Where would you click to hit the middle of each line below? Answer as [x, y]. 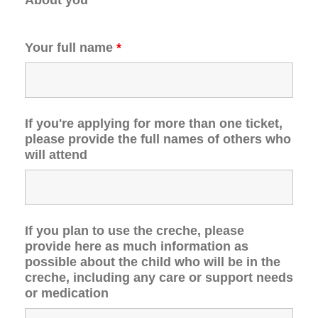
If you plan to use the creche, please [135, 230]
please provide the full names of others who [158, 139]
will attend [56, 154]
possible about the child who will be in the [153, 262]
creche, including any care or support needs [159, 277]
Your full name [71, 47]
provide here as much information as [137, 246]
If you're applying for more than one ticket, [154, 123]
